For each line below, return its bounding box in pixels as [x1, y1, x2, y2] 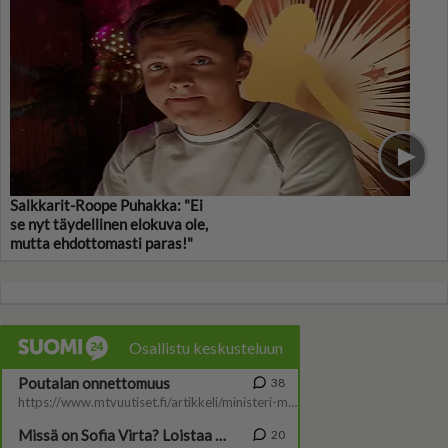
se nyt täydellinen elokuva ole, [10, 215, 208, 234]
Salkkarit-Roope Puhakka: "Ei [10, 196, 203, 215]
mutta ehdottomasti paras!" [10, 234, 193, 253]
